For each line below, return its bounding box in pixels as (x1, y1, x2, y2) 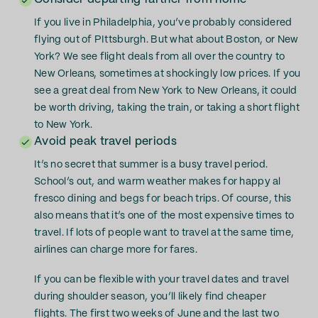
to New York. (34, 120, 93, 130)
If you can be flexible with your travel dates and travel (34, 275, 290, 285)
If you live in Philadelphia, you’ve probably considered (34, 18, 292, 28)
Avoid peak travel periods (34, 136, 177, 147)
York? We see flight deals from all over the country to (34, 52, 285, 62)
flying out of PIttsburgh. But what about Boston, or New (34, 35, 299, 45)
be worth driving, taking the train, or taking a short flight (34, 103, 300, 113)
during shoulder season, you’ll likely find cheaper (34, 292, 266, 302)
